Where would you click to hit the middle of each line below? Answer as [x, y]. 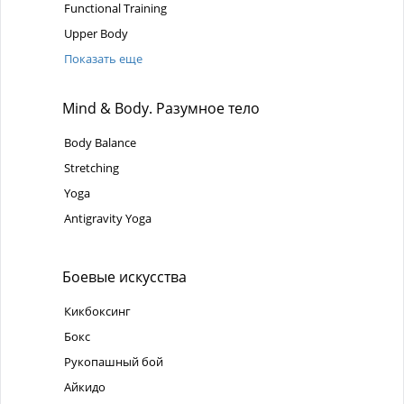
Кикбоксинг [97, 312]
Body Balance [100, 142]
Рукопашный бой [114, 362]
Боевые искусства [123, 276]
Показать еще [103, 58]
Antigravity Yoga [108, 218]
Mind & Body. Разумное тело [159, 108]
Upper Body [96, 33]
